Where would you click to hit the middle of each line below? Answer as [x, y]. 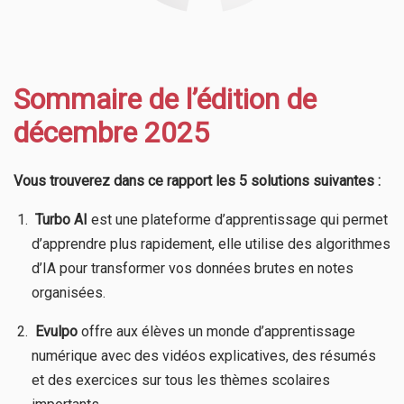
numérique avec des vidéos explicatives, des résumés [204, 355]
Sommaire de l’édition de [165, 99]
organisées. [69, 292]
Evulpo [56, 331]
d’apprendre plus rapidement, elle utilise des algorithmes [211, 243]
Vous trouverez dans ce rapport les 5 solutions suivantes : [197, 180]
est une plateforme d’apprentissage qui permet [238, 219]
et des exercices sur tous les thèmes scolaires [181, 380]
